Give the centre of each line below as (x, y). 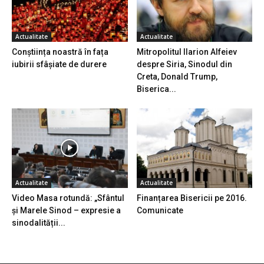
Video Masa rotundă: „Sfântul (68, 198)
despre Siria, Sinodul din (184, 64)
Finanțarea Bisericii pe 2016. (192, 198)
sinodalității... (39, 222)
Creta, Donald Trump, (177, 76)
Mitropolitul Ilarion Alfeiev (187, 52)
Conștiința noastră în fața (60, 52)
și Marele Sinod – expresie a (66, 210)
